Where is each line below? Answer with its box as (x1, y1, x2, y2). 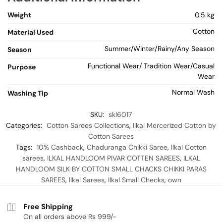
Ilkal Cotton (170, 143, 207, 152)
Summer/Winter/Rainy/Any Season (105, 44, 215, 54)
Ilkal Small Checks (108, 175, 165, 185)
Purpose (7, 62, 36, 72)
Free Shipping (23, 202, 73, 212)
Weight (7, 10, 31, 20)
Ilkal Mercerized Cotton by (133, 121, 216, 130)
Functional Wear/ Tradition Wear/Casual (88, 61, 215, 71)
